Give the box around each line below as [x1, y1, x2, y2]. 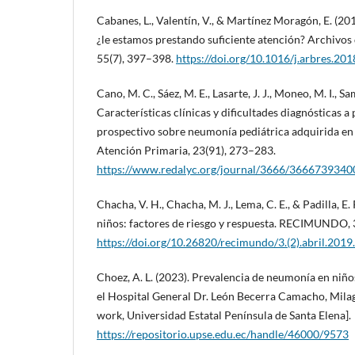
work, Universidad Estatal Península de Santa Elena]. [97, 308, 351, 323]
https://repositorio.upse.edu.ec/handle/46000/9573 [97, 327, 349, 342]
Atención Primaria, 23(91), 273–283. [97, 143, 276, 158]
